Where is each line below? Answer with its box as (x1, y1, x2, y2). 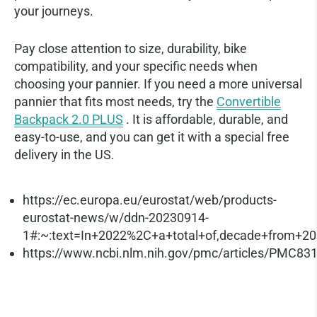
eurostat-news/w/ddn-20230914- (23, 210, 209, 226)
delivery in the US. (14, 147, 115, 163)
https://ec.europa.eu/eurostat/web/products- (23, 192, 277, 208)
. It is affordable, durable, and (123, 112, 288, 127)
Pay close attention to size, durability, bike (14, 41, 247, 57)
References (14, 175, 76, 190)
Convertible (217, 94, 281, 110)
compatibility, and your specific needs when (14, 59, 258, 74)
